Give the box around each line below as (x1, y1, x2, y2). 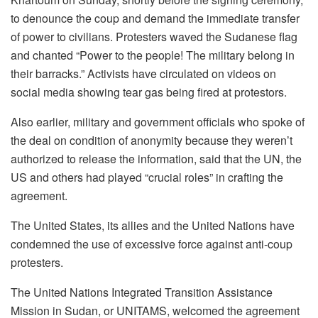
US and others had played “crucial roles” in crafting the (11, 169, 283, 186)
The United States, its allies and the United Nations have (11, 217, 295, 234)
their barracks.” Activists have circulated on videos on (11, 65, 276, 82)
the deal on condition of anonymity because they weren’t (11, 132, 292, 149)
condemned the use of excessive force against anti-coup (11, 236, 292, 253)
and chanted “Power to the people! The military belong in (11, 47, 295, 64)
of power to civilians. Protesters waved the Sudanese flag (11, 28, 297, 45)
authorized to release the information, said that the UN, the (11, 150, 302, 168)
